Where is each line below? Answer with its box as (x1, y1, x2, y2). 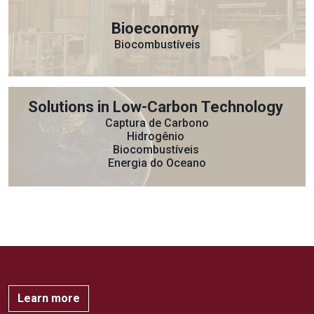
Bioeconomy (111, 19, 203, 37)
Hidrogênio (127, 130, 187, 144)
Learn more (18, 292, 80, 306)
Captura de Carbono (105, 116, 209, 130)
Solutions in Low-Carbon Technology (27, 98, 287, 116)
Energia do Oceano (108, 156, 206, 170)
